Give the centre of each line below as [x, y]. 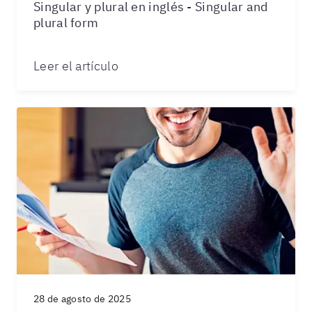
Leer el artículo [76, 66]
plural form [66, 23]
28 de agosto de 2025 [82, 299]
